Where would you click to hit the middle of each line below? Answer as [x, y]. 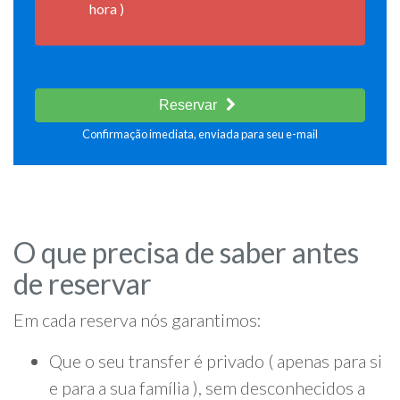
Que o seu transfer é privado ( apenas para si [216, 361]
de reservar [83, 284]
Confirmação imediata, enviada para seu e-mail [200, 134]
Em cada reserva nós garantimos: [137, 320]
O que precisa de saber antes [186, 253]
